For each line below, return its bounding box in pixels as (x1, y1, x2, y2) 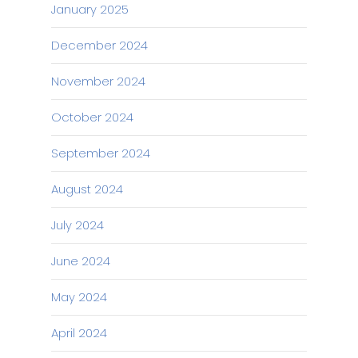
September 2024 (51, 145, 150, 161)
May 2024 (51, 288, 107, 305)
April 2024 (51, 324, 107, 341)
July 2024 (51, 217, 104, 233)
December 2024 (51, 37, 148, 54)
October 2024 (51, 109, 133, 125)
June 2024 (51, 253, 110, 269)
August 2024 (51, 181, 123, 197)
